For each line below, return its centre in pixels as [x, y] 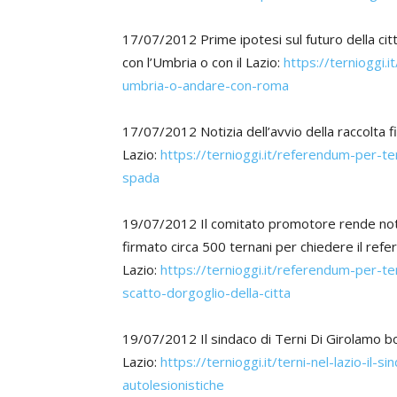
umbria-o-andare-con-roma [206, 85]
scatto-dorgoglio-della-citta [206, 292]
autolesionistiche [175, 385]
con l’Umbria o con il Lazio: [203, 62]
